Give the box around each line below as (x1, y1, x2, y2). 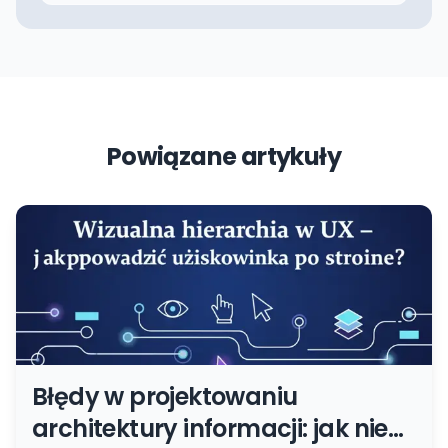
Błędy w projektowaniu (32, 380, 298, 414)
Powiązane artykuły (106, 140, 342, 174)
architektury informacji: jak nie (32, 412, 388, 446)
